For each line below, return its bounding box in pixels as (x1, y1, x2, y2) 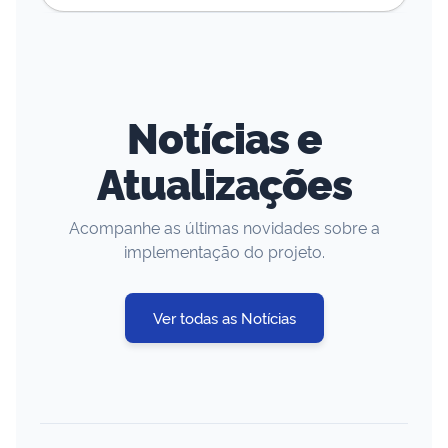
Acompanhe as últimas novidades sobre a (68, 215, 380, 238)
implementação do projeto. (123, 239, 325, 262)
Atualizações (96, 152, 352, 211)
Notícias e (126, 106, 322, 165)
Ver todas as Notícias (152, 306, 296, 328)
